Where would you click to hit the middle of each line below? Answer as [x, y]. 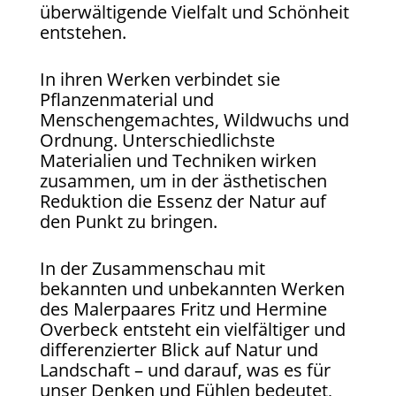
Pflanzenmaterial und [126, 99]
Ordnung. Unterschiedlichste [157, 140]
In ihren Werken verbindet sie [160, 79]
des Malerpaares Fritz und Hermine [183, 308]
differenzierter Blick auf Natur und [179, 349]
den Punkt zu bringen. [128, 221]
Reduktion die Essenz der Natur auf [183, 201]
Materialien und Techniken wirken [178, 160]
